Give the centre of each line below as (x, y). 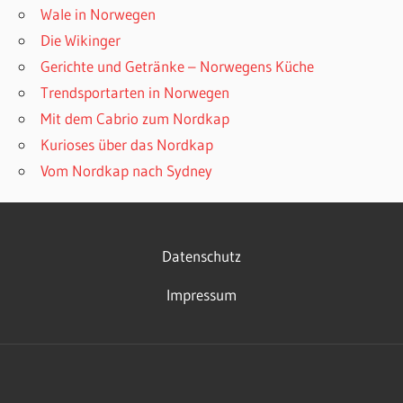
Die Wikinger (81, 40)
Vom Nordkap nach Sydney (127, 170)
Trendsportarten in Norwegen (135, 92)
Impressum (201, 294)
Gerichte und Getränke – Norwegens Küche (178, 66)
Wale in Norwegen (99, 13)
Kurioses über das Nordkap (127, 144)
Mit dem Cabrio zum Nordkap (135, 118)
